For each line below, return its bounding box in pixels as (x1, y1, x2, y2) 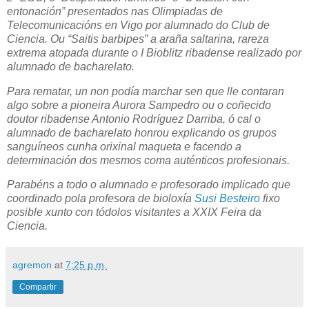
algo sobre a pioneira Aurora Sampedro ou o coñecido (7, 99, 271, 111)
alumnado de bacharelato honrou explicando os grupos (7, 126, 277, 139)
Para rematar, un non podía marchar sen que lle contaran (7, 85, 284, 97)
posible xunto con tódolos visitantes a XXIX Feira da (7, 206, 261, 219)
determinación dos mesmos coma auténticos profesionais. (7, 154, 290, 166)
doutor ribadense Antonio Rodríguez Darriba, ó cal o (7, 112, 261, 125)
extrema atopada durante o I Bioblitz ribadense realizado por (7, 46, 301, 59)
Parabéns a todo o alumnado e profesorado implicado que (7, 179, 290, 191)
